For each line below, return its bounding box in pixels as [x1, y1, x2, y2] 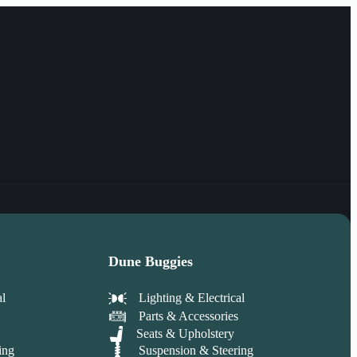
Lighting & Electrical [139, 291, 245, 305]
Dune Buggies [108, 253, 193, 269]
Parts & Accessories [139, 309, 238, 324]
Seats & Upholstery [136, 326, 234, 340]
